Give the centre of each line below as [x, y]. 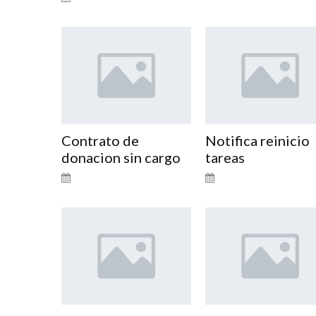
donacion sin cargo [121, 157]
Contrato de [100, 140]
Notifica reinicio [257, 140]
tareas [225, 157]
